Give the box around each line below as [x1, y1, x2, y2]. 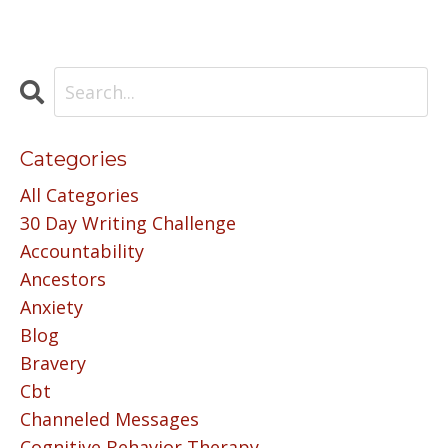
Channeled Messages [20, 407, 199, 432]
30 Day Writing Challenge [20, 211, 236, 236]
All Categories [20, 183, 139, 208]
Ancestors [20, 267, 106, 292]
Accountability [20, 239, 144, 264]
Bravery [20, 351, 86, 376]
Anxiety [20, 295, 83, 320]
